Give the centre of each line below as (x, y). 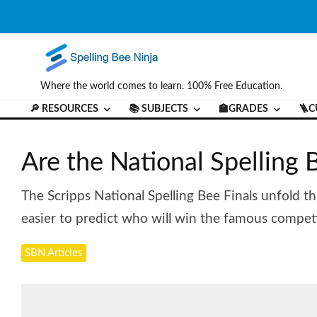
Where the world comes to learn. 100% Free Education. (161, 86)
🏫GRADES (243, 109)
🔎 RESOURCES (64, 109)
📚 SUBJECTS (158, 109)
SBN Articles (54, 253)
